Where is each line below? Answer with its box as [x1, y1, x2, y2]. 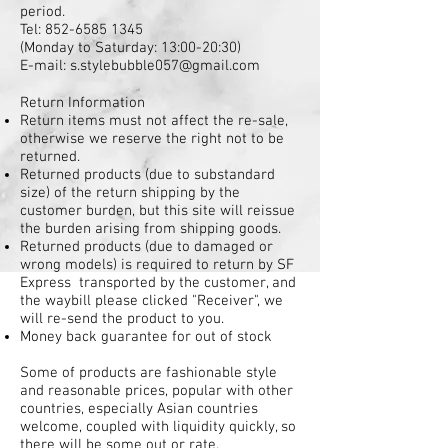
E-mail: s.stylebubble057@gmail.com [20, 57, 260, 75]
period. [20, 3, 65, 21]
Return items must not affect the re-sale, [20, 112, 288, 130]
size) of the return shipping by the [20, 184, 240, 202]
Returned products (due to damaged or [20, 238, 273, 256]
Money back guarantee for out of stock [20, 328, 276, 346]
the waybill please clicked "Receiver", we [20, 292, 283, 310]
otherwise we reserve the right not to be [20, 130, 284, 148]
